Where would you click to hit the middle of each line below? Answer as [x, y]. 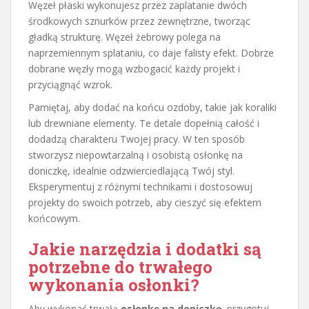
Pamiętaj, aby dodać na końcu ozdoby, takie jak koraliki [152, 107]
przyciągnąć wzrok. [70, 84]
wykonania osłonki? [114, 285]
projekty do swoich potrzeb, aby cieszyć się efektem [145, 202]
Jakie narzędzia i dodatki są [145, 249]
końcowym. [54, 218]
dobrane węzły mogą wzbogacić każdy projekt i [134, 68]
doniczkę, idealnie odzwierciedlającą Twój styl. [131, 170]
